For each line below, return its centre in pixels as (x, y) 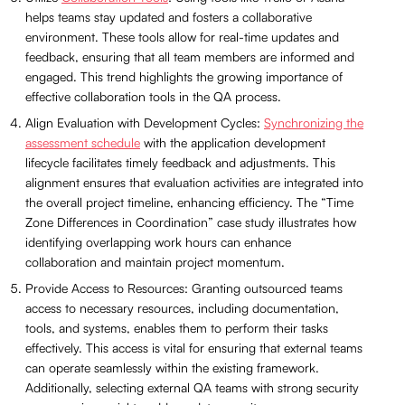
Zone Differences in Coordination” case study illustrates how (191, 221)
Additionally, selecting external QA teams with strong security (192, 387)
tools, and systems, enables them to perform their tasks (177, 327)
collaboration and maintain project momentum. (155, 261)
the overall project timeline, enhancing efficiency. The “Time (189, 202)
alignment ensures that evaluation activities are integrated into (194, 182)
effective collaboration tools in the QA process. (153, 96)
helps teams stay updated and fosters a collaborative (169, 16)
